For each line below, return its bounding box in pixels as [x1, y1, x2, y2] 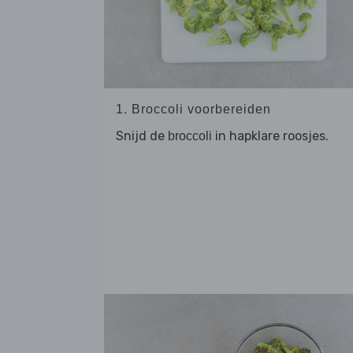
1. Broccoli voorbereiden [116, 102, 271, 117]
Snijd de [116, 128, 168, 144]
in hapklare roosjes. [212, 128, 329, 144]
